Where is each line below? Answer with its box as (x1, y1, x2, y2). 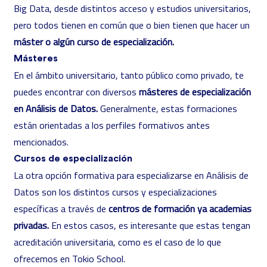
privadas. (14, 219, 49, 232)
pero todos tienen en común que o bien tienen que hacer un (14, 18, 250, 32)
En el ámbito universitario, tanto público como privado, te (14, 69, 244, 82)
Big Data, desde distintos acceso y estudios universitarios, (14, 2, 251, 15)
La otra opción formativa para (14, 169, 136, 182)
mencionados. (14, 135, 69, 148)
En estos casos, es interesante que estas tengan (49, 219, 250, 232)
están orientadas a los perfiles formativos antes (14, 119, 210, 132)
